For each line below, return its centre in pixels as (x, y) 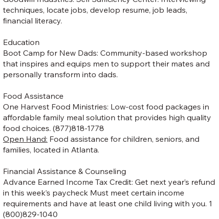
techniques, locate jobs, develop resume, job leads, (95, 10)
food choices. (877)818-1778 (54, 128)
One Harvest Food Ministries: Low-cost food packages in (106, 106)
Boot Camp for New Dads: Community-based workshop (105, 53)
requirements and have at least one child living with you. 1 (108, 203)
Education (22, 42)
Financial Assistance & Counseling (65, 171)
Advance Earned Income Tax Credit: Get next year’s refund (109, 182)
